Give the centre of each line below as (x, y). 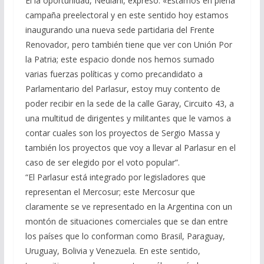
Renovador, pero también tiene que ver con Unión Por (128, 44)
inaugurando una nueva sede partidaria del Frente (120, 30)
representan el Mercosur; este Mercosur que (110, 192)
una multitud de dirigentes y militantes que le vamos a (128, 118)
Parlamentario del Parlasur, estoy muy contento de (123, 89)
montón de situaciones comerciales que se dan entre (126, 221)
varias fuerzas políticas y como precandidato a (114, 74)
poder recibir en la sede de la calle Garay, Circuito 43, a (129, 103)
